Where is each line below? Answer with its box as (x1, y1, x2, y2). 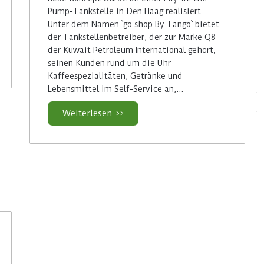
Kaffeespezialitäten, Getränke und (48, 71, 183, 81)
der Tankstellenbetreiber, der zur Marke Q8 (48, 32, 216, 42)
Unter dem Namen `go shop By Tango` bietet (48, 19, 220, 29)
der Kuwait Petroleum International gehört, (48, 45, 216, 55)
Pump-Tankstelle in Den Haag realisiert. (48, 6, 204, 16)
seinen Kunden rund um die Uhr (48, 58, 171, 68)
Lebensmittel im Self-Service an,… (48, 84, 184, 94)
